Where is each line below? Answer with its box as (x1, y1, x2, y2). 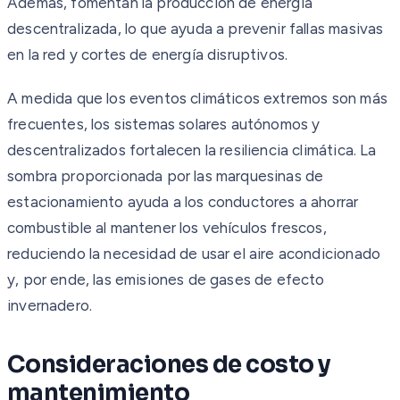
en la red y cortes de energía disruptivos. (7, 45, 288, 63)
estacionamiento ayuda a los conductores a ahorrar (7, 192, 359, 211)
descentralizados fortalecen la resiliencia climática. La (7, 140, 377, 159)
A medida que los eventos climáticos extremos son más (7, 88, 387, 107)
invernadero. (7, 296, 93, 314)
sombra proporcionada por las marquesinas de (7, 166, 324, 185)
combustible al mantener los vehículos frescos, (7, 218, 327, 237)
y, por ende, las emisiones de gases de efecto (7, 270, 325, 288)
